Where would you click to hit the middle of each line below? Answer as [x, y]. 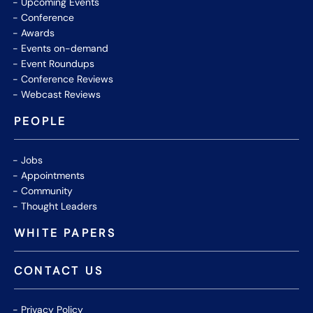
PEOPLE [41, 122]
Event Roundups [58, 64]
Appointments [53, 176]
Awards [38, 33]
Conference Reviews [67, 79]
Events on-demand [65, 49]
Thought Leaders [59, 206]
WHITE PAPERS [65, 233]
